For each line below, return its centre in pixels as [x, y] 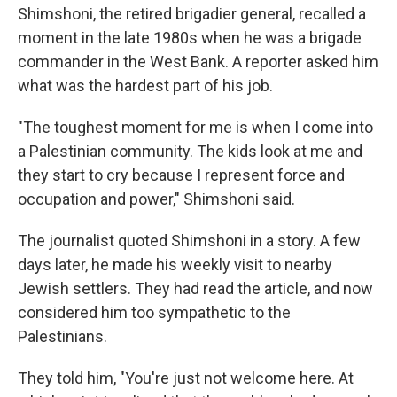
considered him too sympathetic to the [154, 313]
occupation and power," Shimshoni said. [156, 199]
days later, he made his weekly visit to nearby [175, 265]
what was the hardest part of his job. [145, 86]
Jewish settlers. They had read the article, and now [195, 289]
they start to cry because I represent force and [181, 175]
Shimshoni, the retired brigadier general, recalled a [192, 14]
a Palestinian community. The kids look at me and [190, 152]
